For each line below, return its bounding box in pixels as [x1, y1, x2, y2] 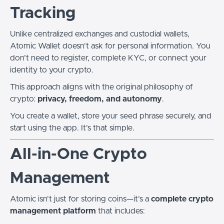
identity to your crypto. [10, 66, 93, 74]
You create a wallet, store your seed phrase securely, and [10, 112, 211, 120]
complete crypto [151, 195, 213, 203]
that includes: [96, 207, 145, 215]
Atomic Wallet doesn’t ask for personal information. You [10, 42, 210, 50]
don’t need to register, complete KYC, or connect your [10, 54, 206, 62]
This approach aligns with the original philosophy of [10, 83, 193, 91]
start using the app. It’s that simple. [10, 124, 134, 132]
